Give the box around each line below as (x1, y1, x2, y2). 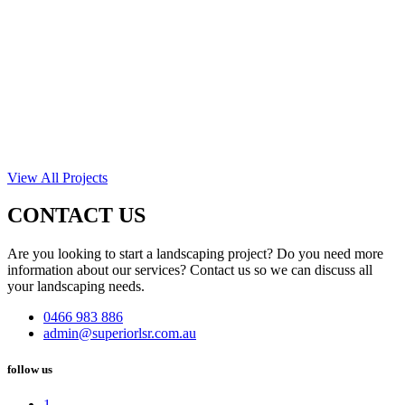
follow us (7, 362, 52, 376)
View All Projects (7, 169, 108, 185)
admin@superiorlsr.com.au (43, 325, 196, 342)
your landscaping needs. (7, 278, 145, 295)
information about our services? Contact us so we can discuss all (7, 262, 372, 278)
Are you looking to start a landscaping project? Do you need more (7, 246, 383, 262)
